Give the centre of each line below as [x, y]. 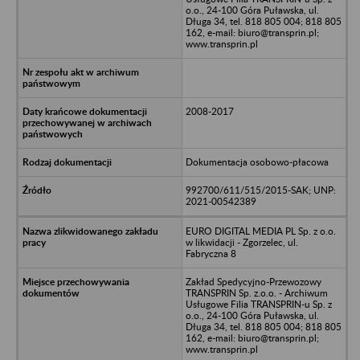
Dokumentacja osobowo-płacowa [257, 162]
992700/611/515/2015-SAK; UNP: [260, 190]
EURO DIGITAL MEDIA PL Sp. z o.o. [260, 231]
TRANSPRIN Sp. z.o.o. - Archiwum [256, 292]
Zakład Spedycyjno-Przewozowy [253, 281]
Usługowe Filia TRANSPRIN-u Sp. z [258, 304]
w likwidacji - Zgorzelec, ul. [241, 242]
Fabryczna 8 [211, 253]
